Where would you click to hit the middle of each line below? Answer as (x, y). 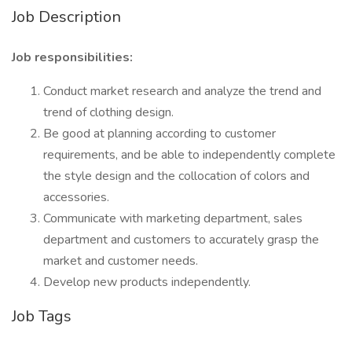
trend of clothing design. (108, 112)
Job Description (66, 17)
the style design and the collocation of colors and (176, 176)
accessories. (76, 197)
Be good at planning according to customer (159, 134)
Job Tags (42, 316)
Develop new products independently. (147, 282)
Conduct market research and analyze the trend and (182, 91)
